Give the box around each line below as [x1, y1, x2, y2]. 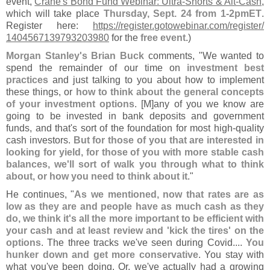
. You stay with [198, 249, 264, 260]
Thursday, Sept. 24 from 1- [103, 8, 229, 19]
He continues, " [6, 189, 75, 200]
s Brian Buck [81, 50, 145, 61]
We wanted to [202, 50, 265, 61]
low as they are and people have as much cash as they [6, 201, 264, 212]
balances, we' [6, 159, 70, 170]
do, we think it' [6, 213, 72, 224]
